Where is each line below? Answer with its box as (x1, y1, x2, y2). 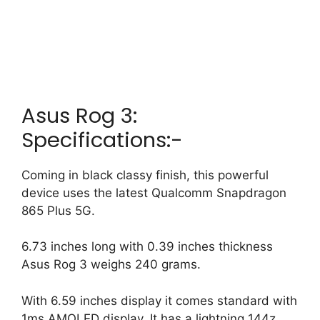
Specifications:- (21, 125, 183, 154)
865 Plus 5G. (21, 203, 95, 218)
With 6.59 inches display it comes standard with (21, 293, 297, 308)
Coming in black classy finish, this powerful (21, 167, 269, 182)
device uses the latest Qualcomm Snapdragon (21, 185, 286, 200)
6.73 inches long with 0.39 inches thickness (21, 239, 273, 254)
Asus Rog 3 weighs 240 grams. (21, 257, 201, 271)
